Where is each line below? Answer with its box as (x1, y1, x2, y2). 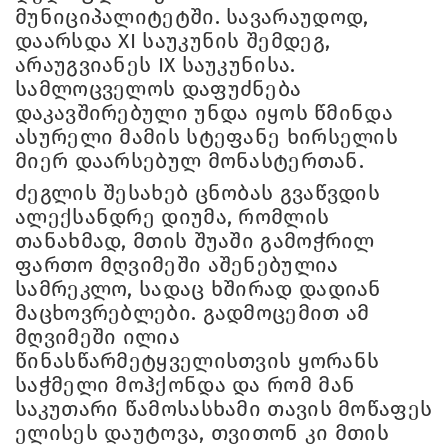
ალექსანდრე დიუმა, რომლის (15, 204, 330, 231)
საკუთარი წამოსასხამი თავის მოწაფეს (15, 396, 433, 423)
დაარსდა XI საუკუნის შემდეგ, (15, 28, 331, 55)
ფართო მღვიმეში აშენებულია (15, 252, 339, 279)
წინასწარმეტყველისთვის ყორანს (15, 348, 380, 375)
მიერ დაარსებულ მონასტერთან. (15, 148, 365, 175)
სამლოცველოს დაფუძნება (15, 76, 302, 103)
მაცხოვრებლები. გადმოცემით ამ (15, 300, 370, 327)
